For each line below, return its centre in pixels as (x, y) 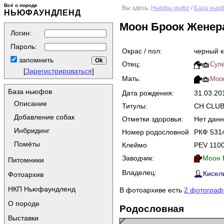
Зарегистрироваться (58, 71)
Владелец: (139, 172)
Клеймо (134, 145)
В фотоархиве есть (152, 190)
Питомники (26, 160)
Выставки (23, 218)
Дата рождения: (148, 93)
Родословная (152, 208)
